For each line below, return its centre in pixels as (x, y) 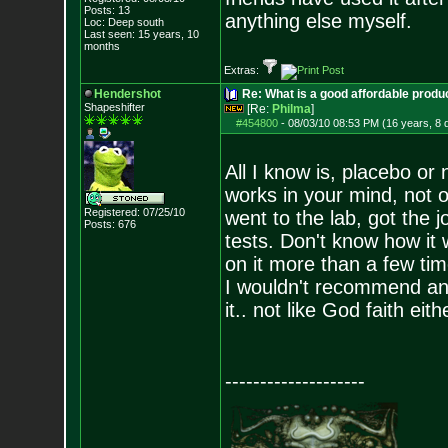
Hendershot (127, 94)
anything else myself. (318, 21)
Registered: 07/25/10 (134, 212)
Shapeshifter (114, 107)
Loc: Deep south (123, 22)
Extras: (242, 70)
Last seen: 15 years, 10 (141, 34)
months (101, 46)
